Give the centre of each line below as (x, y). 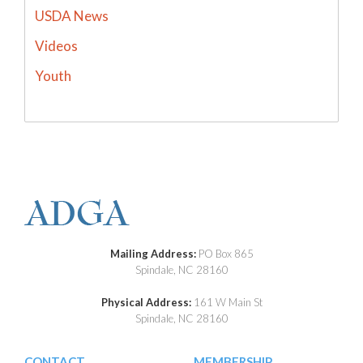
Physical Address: (147, 302)
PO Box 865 (226, 253)
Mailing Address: (154, 253)
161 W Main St (228, 302)
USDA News (72, 15)
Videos (56, 45)
